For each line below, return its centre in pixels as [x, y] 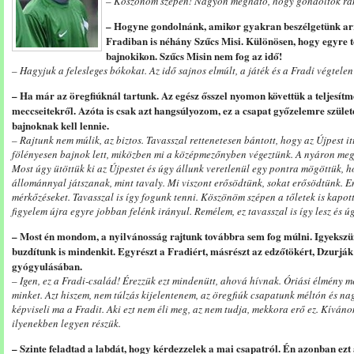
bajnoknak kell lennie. [60, 125]
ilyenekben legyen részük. [66, 323]
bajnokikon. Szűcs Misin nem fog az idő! [194, 56]
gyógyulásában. [47, 266]
